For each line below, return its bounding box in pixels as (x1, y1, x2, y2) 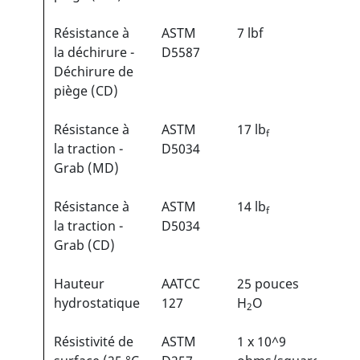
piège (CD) (54, 82, 118, 100)
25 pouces (237, 275, 299, 293)
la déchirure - (54, 43, 134, 62)
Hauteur (54, 275, 104, 293)
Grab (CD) (54, 236, 115, 255)
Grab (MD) (54, 159, 119, 178)
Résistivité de (54, 333, 133, 351)
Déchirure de (54, 63, 133, 81)
